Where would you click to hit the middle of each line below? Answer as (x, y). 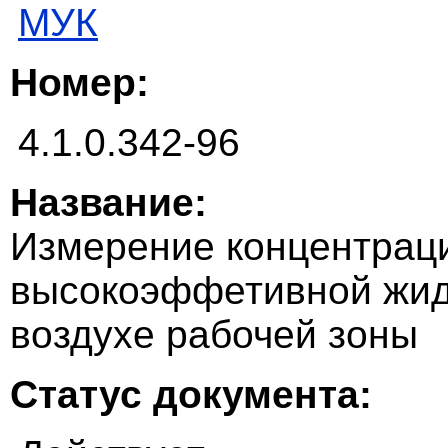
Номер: (79, 83)
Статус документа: (191, 395)
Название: (108, 203)
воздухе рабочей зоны (214, 335)
